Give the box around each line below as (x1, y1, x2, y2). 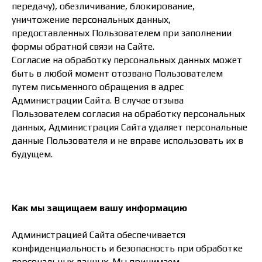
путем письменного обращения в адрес (12, 81, 184, 92)
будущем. (12, 149, 53, 160)
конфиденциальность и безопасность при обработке (12, 243, 243, 254)
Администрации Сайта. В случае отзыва (12, 95, 184, 106)
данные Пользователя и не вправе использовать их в (12, 135, 243, 146)
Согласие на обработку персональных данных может (12, 54, 242, 65)
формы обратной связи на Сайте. (12, 41, 154, 52)
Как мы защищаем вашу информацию (12, 202, 187, 213)
